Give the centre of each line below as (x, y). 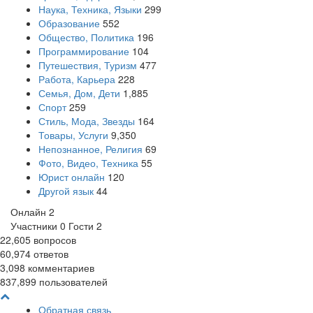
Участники (35, 226)
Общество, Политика (86, 37)
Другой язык (66, 191)
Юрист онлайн (72, 177)
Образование (69, 23)
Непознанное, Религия (90, 149)
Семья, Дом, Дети (79, 93)
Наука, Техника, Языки (90, 9)
